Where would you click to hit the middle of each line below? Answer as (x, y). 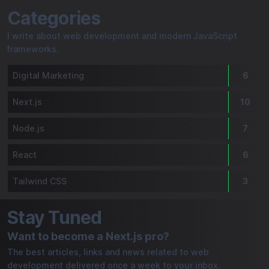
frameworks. (33, 49)
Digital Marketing (48, 75)
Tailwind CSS (40, 181)
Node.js (29, 128)
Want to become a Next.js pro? (88, 236)
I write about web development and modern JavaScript (122, 36)
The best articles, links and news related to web (108, 252)
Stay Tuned (55, 217)
